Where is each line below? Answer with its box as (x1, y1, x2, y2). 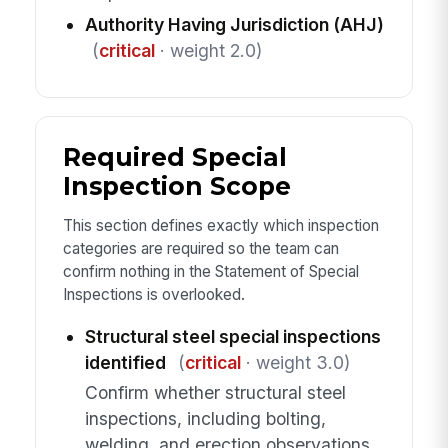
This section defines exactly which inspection (62, 216, 379, 236)
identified (84, 351, 166, 373)
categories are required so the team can (62, 239, 339, 259)
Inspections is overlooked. (62, 285, 245, 305)
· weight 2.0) (154, 39, 262, 61)
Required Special (62, 141, 287, 172)
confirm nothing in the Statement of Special (62, 262, 359, 282)
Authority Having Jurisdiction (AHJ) (84, 13, 384, 35)
